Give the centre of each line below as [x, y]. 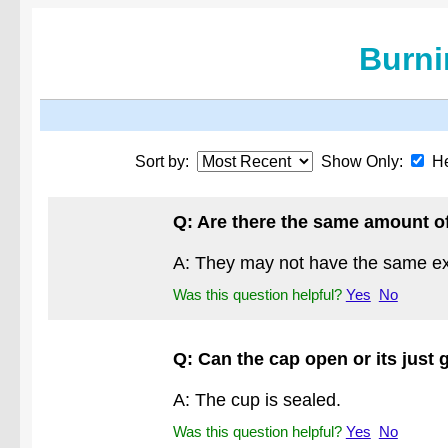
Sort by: [165, 161]
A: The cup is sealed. [256, 400]
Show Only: [361, 161]
